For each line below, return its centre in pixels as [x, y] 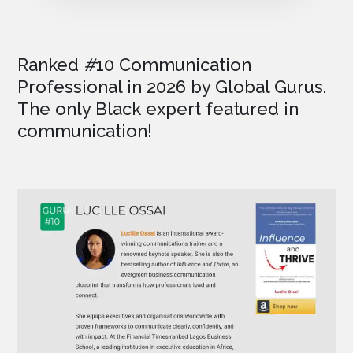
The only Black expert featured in [158, 109]
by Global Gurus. [256, 87]
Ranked [51, 65]
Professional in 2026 [102, 87]
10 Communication [174, 65]
